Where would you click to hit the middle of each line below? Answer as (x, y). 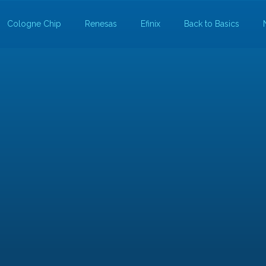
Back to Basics (211, 24)
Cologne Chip (34, 24)
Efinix (150, 24)
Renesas (101, 24)
